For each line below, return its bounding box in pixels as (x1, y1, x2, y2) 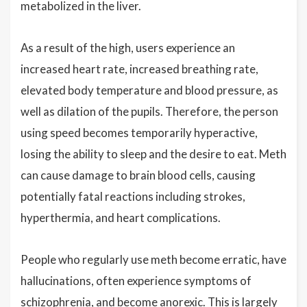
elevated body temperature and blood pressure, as (21, 82, 278, 97)
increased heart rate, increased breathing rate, (21, 61, 258, 76)
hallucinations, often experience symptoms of (21, 273, 251, 288)
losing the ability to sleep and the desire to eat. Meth (21, 146, 286, 161)
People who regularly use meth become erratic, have (21, 251, 286, 267)
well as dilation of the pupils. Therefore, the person (21, 103, 278, 119)
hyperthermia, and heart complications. (21, 210, 221, 225)
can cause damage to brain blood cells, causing (21, 167, 256, 182)
